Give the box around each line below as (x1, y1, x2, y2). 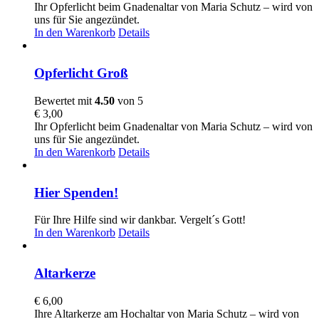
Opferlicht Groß (34, 66, 128, 81)
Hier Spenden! (34, 184, 118, 200)
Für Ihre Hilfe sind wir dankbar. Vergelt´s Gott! (34, 214, 246, 226)
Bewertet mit (34, 94, 95, 107)
